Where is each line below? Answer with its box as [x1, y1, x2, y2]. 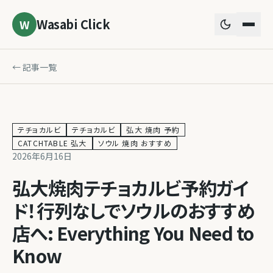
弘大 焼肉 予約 [126, 124, 180, 135]
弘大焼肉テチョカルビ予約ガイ [12, 174, 249, 201]
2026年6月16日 [12, 150, 72, 162]
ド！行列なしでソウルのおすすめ [12, 197, 255, 224]
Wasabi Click [37, 15, 110, 33]
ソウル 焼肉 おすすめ [97, 138, 172, 148]
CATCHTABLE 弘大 [18, 138, 87, 148]
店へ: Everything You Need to [12, 219, 254, 246]
